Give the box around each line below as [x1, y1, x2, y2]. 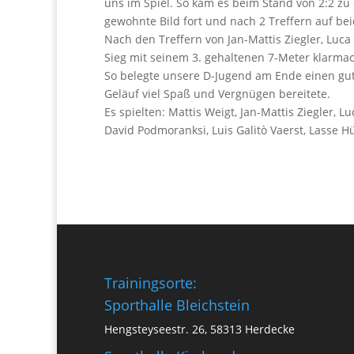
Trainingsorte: [104, 273, 197, 292]
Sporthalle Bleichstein [104, 295, 250, 314]
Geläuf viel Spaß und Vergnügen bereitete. [104, 86, 330, 101]
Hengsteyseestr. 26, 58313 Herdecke [104, 321, 295, 337]
